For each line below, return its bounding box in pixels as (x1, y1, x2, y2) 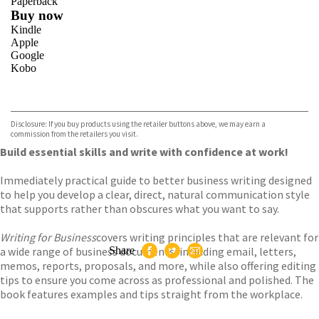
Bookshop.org (11, 100, 75, 113)
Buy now (11, 8, 63, 23)
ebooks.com (11, 88, 65, 100)
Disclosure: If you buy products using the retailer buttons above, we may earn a (11, 119, 266, 129)
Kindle (11, 23, 41, 36)
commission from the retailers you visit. (11, 129, 138, 139)
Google (11, 49, 44, 61)
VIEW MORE (233, 85, 298, 102)
